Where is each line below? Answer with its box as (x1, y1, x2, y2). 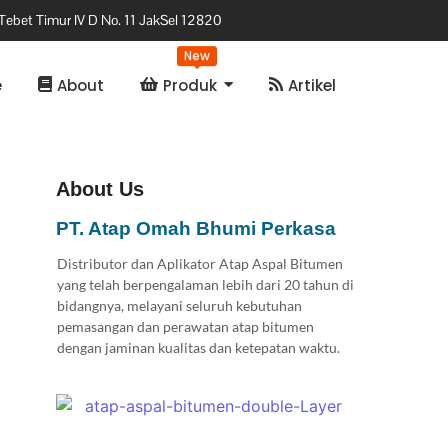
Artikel (288, 74, 336, 96)
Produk (163, 74, 217, 96)
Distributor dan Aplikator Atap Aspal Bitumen (56, 255, 343, 272)
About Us (55, 178, 144, 200)
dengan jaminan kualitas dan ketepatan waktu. (56, 339, 340, 356)
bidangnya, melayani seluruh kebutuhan (56, 297, 302, 314)
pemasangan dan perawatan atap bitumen (56, 318, 314, 335)
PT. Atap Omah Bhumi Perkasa (55, 218, 336, 239)
